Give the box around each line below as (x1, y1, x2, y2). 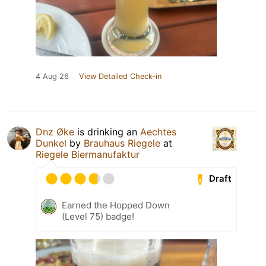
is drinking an (74, 125, 140, 138)
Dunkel (36, 137, 66, 149)
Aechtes (140, 125, 176, 138)
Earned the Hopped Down (62, 199, 170, 211)
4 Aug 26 (36, 71, 69, 81)
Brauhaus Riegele (84, 137, 160, 149)
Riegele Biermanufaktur (36, 148, 140, 160)
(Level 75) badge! (62, 210, 134, 222)
